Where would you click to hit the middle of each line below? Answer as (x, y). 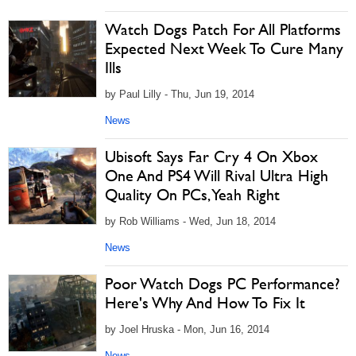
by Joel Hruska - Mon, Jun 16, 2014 (187, 329)
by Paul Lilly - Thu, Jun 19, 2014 (180, 94)
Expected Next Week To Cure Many (224, 48)
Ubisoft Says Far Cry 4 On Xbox (211, 157)
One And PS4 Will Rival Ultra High (217, 176)
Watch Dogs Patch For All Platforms (223, 29)
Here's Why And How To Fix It (205, 303)
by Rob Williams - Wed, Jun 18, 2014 (190, 221)
